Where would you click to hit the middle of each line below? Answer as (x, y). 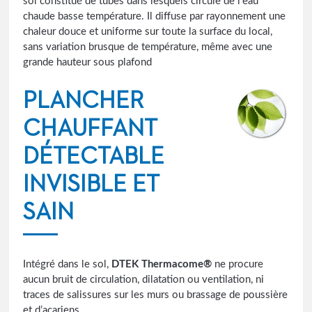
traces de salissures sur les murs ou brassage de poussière (156, 295)
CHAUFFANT (91, 129)
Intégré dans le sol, (68, 265)
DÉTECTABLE (94, 157)
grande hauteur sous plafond (88, 63)
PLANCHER (84, 101)
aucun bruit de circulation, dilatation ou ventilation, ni (144, 280)
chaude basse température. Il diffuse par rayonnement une (155, 17)
